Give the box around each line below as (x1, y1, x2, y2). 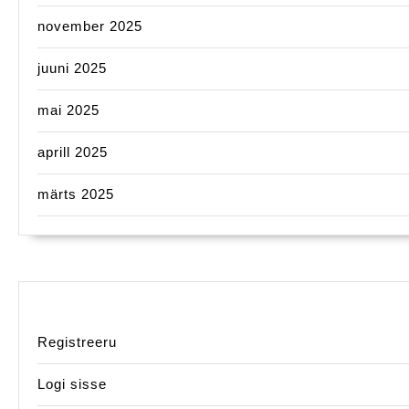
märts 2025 (37, 186, 114, 203)
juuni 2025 (37, 60, 107, 77)
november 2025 (37, 18, 142, 35)
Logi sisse (37, 376, 107, 393)
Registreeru (37, 334, 117, 351)
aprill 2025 (37, 144, 108, 161)
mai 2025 (37, 102, 100, 119)
